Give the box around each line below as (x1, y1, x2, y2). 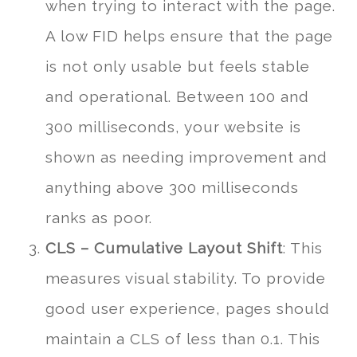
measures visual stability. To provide (45, 269, 326, 288)
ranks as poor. (45, 209, 152, 227)
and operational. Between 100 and (45, 88, 309, 106)
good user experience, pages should (45, 300, 330, 318)
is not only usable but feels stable (45, 57, 310, 76)
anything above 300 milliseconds (45, 178, 299, 197)
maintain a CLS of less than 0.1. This (45, 330, 320, 348)
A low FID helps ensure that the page (45, 27, 333, 45)
